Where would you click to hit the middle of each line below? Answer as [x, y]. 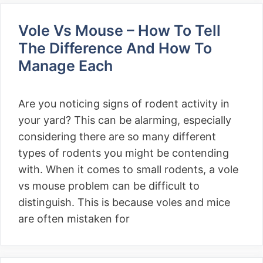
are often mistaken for [74, 219]
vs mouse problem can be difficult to [109, 186]
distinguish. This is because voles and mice [124, 202]
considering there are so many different [117, 136]
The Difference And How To [115, 48]
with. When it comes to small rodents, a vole [128, 169]
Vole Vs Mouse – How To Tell [119, 31]
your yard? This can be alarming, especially [125, 120]
